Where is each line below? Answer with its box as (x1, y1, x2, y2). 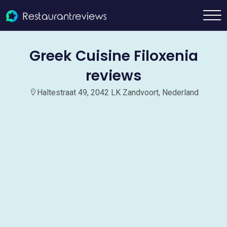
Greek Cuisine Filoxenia (29, 46, 198, 66)
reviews (86, 66, 141, 86)
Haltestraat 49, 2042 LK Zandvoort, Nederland (36, 88, 199, 97)
